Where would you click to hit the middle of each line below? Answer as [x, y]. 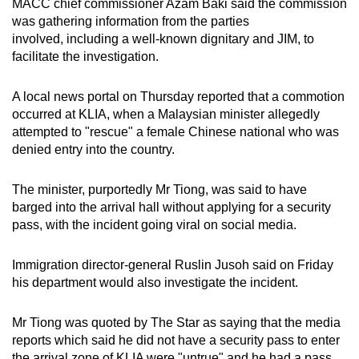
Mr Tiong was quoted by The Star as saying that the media [176, 322]
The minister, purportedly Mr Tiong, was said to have [159, 189]
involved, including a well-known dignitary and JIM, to [163, 38]
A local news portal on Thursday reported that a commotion [178, 96]
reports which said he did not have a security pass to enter [176, 340]
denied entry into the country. [93, 149]
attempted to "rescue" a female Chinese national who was [175, 131]
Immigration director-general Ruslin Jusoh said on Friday [173, 264]
